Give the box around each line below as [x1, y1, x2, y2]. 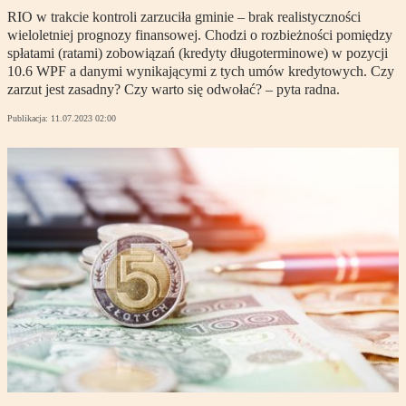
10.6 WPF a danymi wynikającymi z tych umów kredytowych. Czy [7, 63, 394, 80]
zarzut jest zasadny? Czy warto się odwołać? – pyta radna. [7, 82, 340, 98]
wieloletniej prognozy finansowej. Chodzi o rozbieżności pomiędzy [7, 27, 392, 43]
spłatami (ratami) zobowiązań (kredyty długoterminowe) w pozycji [7, 45, 388, 62]
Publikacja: [7, 113, 51, 124]
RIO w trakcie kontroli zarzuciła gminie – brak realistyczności [7, 9, 361, 25]
